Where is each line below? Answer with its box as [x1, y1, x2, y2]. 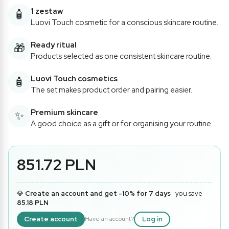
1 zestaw [31, 6, 63, 16]
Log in [142, 214, 163, 223]
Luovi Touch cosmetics [31, 73, 118, 84]
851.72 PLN [17, 154, 96, 175]
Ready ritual [31, 39, 77, 50]
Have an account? [85, 215, 134, 223]
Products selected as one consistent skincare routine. [31, 51, 212, 61]
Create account [24, 214, 78, 223]
